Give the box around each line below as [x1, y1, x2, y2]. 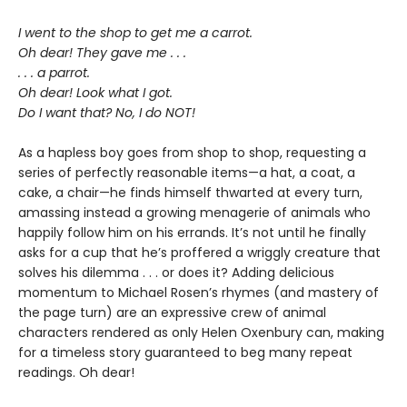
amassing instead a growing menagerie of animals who [18, 203, 371, 222]
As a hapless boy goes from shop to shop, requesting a [18, 144, 366, 162]
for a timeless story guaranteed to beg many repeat [18, 343, 352, 362]
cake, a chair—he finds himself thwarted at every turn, [18, 184, 362, 202]
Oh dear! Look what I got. [18, 84, 173, 102]
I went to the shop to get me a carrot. [18, 24, 253, 42]
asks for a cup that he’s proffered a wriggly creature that [18, 243, 381, 262]
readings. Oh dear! [18, 363, 134, 382]
